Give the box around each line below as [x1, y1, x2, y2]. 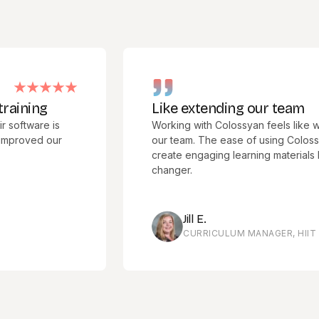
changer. [116, 163, 157, 176]
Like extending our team [116, 99, 269, 117]
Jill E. [147, 211, 171, 226]
